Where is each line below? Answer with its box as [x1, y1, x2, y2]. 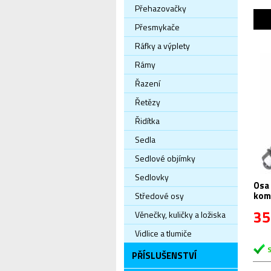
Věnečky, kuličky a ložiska [135, 208, 226, 221]
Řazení [135, 77, 160, 90]
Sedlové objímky [135, 152, 195, 165]
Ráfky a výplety [135, 39, 190, 52]
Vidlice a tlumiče [135, 227, 192, 240]
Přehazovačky [135, 2, 186, 15]
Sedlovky [135, 171, 169, 183]
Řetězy [135, 96, 160, 108]
